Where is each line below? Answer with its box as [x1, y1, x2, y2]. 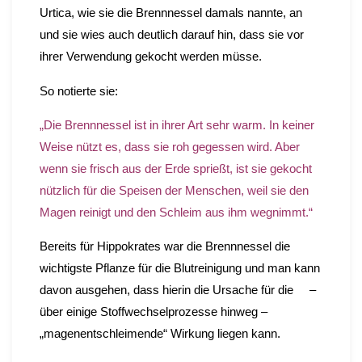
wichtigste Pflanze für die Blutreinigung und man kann [39, 261, 320, 276]
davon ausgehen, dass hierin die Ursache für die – [39, 283, 316, 297]
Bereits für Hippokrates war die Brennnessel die [39, 239, 290, 254]
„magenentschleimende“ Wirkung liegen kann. [39, 326, 280, 341]
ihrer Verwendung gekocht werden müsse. [39, 49, 262, 64]
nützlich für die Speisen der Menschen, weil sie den [39, 183, 309, 197]
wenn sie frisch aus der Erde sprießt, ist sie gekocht [39, 161, 312, 175]
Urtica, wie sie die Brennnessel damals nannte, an [39, 6, 302, 20]
